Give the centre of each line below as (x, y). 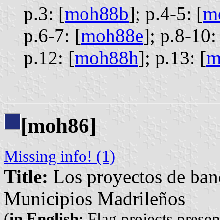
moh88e (112, 36)
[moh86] (58, 126)
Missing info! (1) (60, 156)
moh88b (97, 14)
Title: (26, 177)
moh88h (107, 58)
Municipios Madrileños (95, 199)
